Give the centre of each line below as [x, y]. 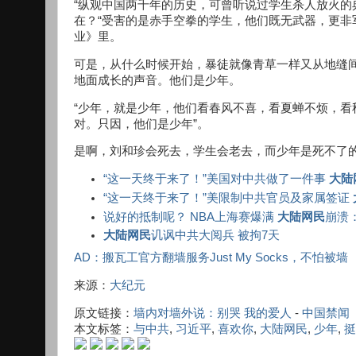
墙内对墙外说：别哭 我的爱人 [213, 313]
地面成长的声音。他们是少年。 [157, 80]
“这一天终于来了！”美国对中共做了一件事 [217, 179]
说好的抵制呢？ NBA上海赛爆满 [191, 217]
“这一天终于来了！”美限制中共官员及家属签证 [228, 197]
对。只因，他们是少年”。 [141, 124]
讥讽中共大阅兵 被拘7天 [216, 236]
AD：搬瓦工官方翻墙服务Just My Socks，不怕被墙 [211, 257]
